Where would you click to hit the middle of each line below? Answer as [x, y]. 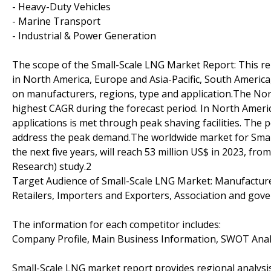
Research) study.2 [52, 166]
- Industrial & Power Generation [84, 35]
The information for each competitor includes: [116, 224]
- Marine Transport [56, 21]
